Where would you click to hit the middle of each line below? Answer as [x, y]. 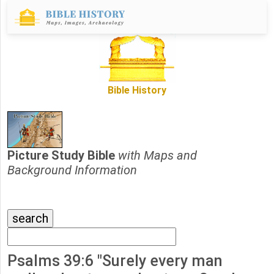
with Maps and [157, 156]
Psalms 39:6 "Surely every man [115, 261]
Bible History [137, 91]
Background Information [72, 170]
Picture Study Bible [63, 156]
